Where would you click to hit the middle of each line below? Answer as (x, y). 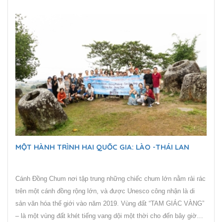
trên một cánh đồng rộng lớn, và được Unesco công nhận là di (105, 191)
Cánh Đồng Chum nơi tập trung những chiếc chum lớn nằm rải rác (111, 179)
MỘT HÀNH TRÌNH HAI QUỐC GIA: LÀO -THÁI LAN (102, 147)
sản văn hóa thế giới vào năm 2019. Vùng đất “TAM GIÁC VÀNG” (68, 204)
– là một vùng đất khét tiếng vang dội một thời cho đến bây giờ (106, 216)
